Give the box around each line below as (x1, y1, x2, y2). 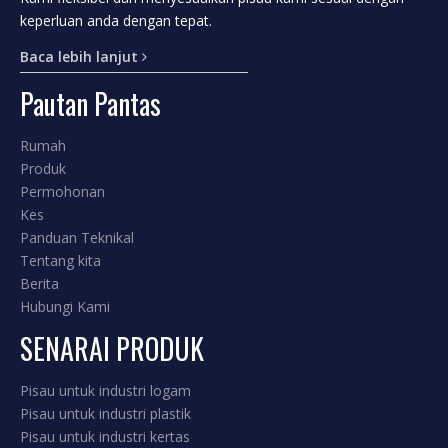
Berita (20, 274, 59, 293)
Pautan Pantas (20, 83, 161, 124)
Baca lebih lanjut (20, 47, 142, 66)
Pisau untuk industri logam (20, 381, 191, 400)
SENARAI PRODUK (20, 328, 204, 369)
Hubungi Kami (20, 297, 110, 316)
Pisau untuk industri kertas (20, 427, 190, 446)
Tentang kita (20, 251, 101, 270)
